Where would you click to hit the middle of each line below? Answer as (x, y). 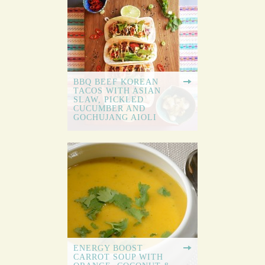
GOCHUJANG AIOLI (115, 118)
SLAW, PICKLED (109, 100)
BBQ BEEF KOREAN (116, 82)
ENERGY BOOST (108, 248)
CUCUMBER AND (109, 109)
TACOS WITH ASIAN (117, 91)
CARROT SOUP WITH (118, 257)
